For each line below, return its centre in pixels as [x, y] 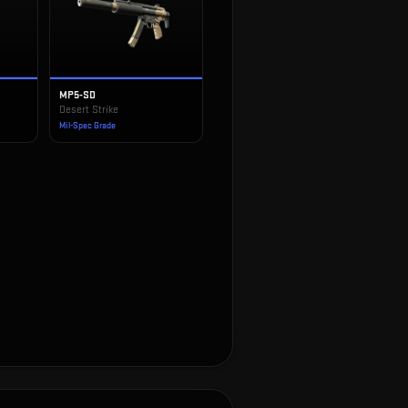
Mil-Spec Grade [87, 126]
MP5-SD [77, 95]
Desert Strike [88, 110]
